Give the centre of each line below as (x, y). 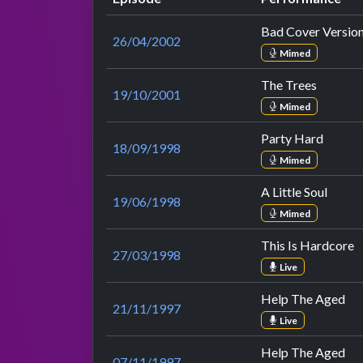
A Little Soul (294, 192)
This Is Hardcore (307, 246)
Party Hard (292, 139)
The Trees (289, 85)
